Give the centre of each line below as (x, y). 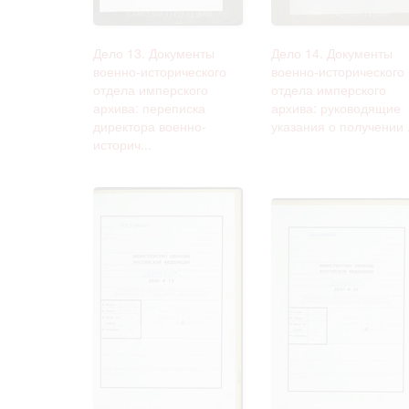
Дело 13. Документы (154, 52)
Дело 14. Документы (332, 52)
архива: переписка (149, 107)
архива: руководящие (336, 107)
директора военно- (150, 126)
